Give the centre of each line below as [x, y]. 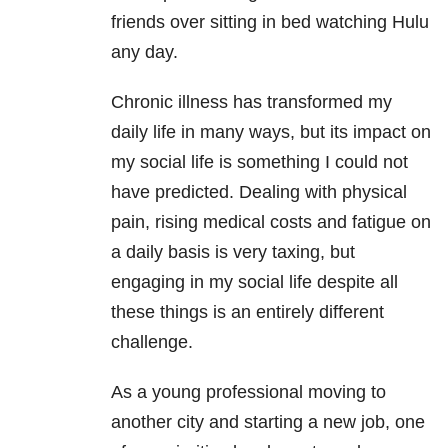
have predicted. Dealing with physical [259, 192]
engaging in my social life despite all [254, 282]
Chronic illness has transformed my [251, 102]
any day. [144, 52]
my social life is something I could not [259, 162]
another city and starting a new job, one [268, 422]
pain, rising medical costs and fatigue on [271, 222]
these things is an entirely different [247, 312]
